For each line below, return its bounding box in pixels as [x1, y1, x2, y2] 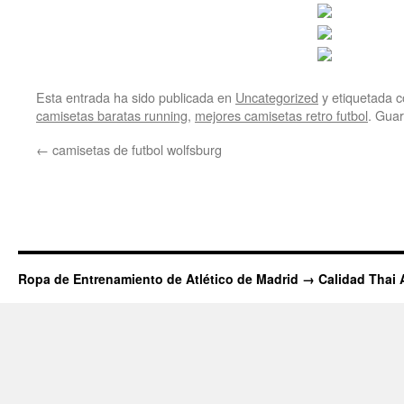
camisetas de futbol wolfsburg [49, 140, 222, 159]
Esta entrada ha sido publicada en [36, 87, 235, 106]
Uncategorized [235, 87, 318, 106]
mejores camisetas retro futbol [195, 106, 368, 124]
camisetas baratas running [36, 106, 188, 124]
